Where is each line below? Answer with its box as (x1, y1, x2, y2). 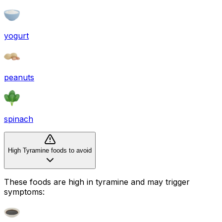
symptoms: (4, 186, 45, 197)
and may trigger (128, 176, 190, 187)
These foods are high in (4, 176, 96, 187)
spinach (4, 113, 33, 124)
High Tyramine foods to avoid (8, 146, 92, 154)
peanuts (4, 72, 34, 82)
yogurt (4, 30, 29, 41)
